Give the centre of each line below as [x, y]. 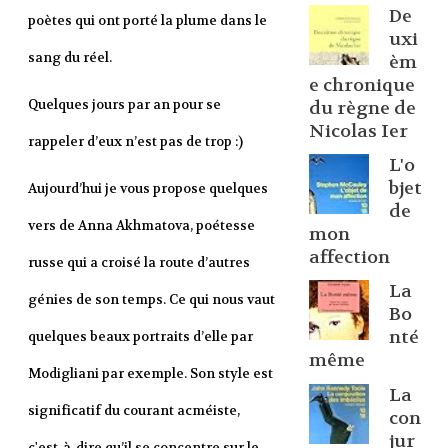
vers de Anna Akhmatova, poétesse [141, 226]
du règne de [362, 108]
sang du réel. [69, 58]
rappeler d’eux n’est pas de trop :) [135, 142]
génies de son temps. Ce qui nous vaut [151, 300]
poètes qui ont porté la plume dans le [147, 21]
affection [349, 258]
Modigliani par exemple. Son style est [150, 374]
